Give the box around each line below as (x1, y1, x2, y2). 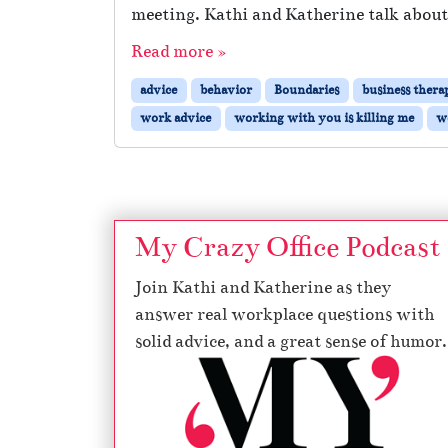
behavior (199, 81, 252, 98)
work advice (140, 109, 212, 126)
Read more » (131, 40, 226, 62)
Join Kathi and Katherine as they (135, 277, 391, 298)
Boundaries (274, 81, 340, 98)
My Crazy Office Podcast (135, 230, 440, 264)
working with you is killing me (233, 109, 414, 126)
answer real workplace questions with (135, 304, 434, 325)
